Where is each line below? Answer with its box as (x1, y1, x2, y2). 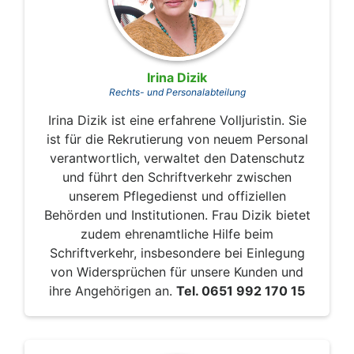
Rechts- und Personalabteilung (108, 86, 246, 99)
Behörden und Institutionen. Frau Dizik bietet (43, 207, 311, 224)
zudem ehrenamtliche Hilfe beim (81, 226, 273, 243)
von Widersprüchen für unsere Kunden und (51, 264, 303, 281)
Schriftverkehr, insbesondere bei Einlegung (49, 245, 305, 262)
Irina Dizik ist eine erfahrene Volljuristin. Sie (47, 112, 307, 129)
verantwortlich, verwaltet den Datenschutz (49, 150, 305, 167)
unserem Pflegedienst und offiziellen (68, 188, 286, 205)
